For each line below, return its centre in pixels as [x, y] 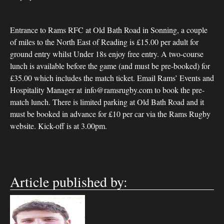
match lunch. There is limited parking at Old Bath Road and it [107, 102]
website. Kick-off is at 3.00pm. [58, 126]
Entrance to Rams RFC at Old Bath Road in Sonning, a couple [109, 30]
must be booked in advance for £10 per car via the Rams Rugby [110, 114]
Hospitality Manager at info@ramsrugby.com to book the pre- [107, 90]
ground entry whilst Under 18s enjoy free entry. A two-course [107, 54]
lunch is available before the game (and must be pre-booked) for [110, 66]
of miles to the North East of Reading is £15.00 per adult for [104, 42]
